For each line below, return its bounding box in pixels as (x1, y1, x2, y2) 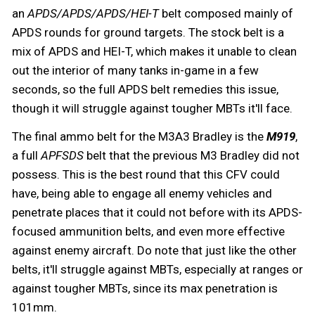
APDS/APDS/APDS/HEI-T (27, 6, 162, 21)
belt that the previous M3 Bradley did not (84, 148, 300, 163)
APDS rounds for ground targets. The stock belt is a (12, 25, 284, 40)
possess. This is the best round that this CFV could (12, 167, 280, 182)
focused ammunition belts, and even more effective (12, 224, 285, 239)
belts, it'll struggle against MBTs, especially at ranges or (12, 262, 303, 277)
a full (12, 148, 41, 163)
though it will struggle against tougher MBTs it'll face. (12, 101, 292, 116)
